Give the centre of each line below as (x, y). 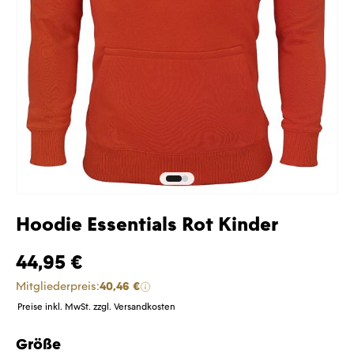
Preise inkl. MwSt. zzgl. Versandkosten (96, 307)
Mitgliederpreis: (58, 286)
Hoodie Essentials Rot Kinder (147, 224)
